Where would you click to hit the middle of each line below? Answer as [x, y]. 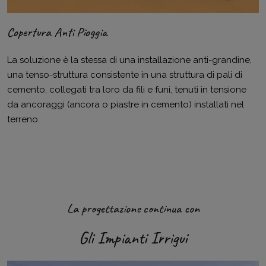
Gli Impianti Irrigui [133, 238]
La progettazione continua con [133, 209]
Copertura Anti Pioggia [57, 32]
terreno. [23, 120]
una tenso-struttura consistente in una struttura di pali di [125, 75]
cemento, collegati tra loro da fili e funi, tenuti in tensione [127, 90]
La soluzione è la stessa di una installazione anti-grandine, [129, 60]
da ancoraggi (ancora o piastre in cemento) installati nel [126, 105]
